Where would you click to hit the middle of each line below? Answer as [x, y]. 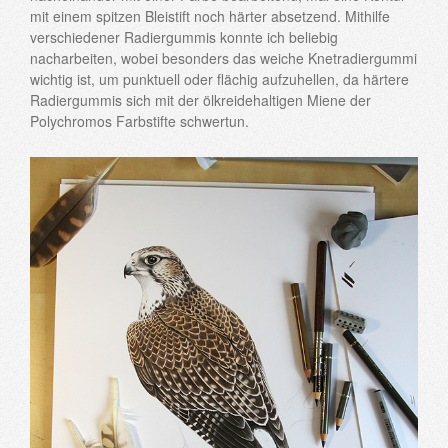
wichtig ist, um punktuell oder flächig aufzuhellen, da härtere [219, 79]
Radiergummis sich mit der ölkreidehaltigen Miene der [200, 100]
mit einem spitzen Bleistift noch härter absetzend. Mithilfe [210, 16]
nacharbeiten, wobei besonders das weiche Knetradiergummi [223, 58]
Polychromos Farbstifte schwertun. [139, 121]
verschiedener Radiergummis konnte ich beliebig [184, 37]
